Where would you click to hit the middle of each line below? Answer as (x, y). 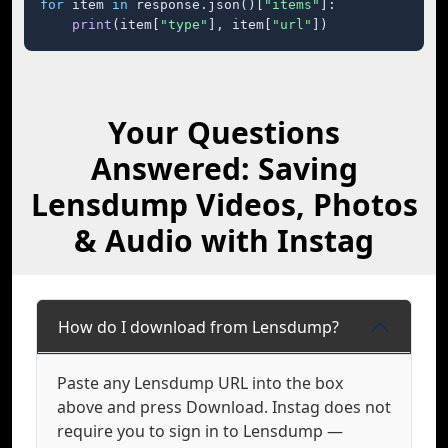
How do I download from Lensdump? (198, 326)
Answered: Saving (224, 168)
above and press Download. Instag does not (224, 407)
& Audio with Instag (224, 240)
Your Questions (224, 132)
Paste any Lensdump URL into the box (200, 383)
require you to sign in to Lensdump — (200, 431)
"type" (184, 24)
